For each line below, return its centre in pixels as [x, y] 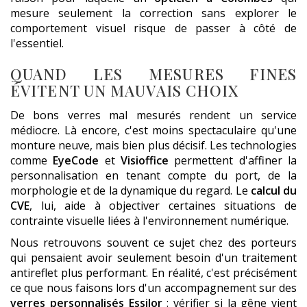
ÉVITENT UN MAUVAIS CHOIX [125, 90]
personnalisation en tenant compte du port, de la [153, 175]
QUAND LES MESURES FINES [153, 74]
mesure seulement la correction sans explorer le [153, 13]
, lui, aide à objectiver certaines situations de [163, 205]
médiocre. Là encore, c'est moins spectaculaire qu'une [153, 130]
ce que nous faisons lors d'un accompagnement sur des [153, 287]
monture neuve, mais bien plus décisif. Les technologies [153, 145]
